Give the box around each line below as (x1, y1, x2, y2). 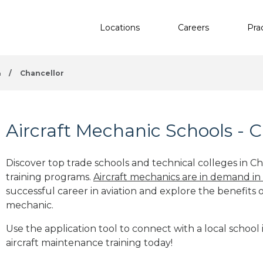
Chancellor (20, 69, 64, 77)
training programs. (6, 171, 93, 183)
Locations (100, 22, 140, 33)
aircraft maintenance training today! (6, 237, 173, 248)
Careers (178, 22, 209, 33)
